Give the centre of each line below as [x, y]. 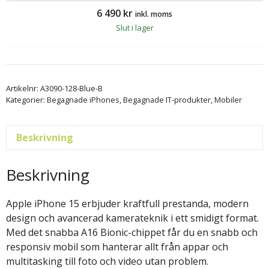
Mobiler [228, 99]
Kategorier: [26, 99]
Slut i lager [134, 27]
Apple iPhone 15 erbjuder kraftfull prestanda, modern [127, 203]
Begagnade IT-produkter [167, 99]
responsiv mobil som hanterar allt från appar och [117, 246]
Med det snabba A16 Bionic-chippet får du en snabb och [132, 232]
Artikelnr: [23, 88]
